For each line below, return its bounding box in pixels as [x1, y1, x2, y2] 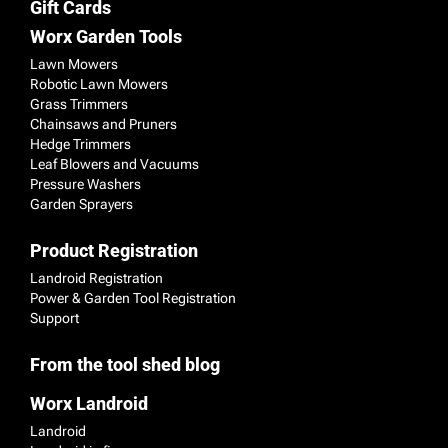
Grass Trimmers [30, 95, 128, 112]
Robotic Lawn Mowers [30, 75, 168, 92]
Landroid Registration [30, 269, 163, 286]
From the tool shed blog [30, 353, 220, 375]
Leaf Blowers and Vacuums [30, 155, 199, 172]
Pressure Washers [30, 175, 141, 192]
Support [30, 309, 79, 326]
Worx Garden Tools [30, 25, 182, 47]
